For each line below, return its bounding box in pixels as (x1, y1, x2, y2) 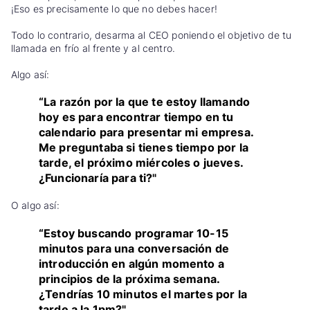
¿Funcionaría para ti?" (39, 171, 157, 185)
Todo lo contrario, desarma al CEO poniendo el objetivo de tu (11, 28, 292, 41)
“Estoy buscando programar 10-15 (39, 226, 228, 240)
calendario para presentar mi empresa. (39, 125, 253, 140)
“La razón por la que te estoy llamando (39, 95, 250, 109)
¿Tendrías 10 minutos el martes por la (39, 286, 247, 301)
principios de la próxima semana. (39, 271, 220, 286)
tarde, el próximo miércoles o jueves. (39, 156, 243, 170)
